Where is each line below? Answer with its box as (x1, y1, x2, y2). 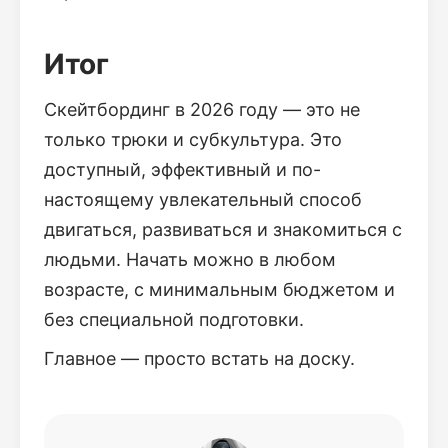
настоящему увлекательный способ (44, 189, 362, 210)
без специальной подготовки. (44, 309, 304, 330)
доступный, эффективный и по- (44, 159, 321, 180)
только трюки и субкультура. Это (44, 129, 342, 150)
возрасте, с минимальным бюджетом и (44, 279, 395, 300)
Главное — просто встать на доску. (44, 348, 355, 369)
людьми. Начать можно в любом (44, 249, 336, 270)
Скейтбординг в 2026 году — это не (44, 99, 360, 120)
